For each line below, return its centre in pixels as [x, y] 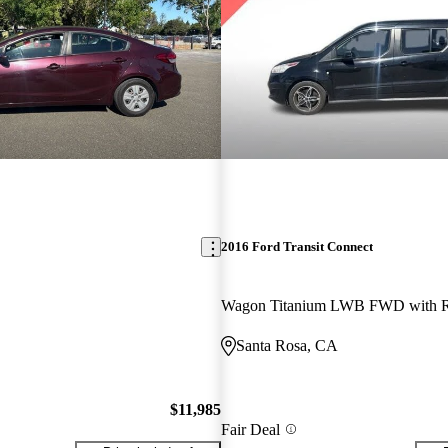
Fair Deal [250, 429]
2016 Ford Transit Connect [296, 247]
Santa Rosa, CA [286, 346]
